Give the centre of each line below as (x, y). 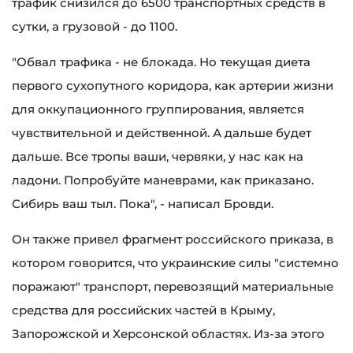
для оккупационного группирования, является (158, 110)
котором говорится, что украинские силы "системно (175, 263)
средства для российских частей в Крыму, (143, 310)
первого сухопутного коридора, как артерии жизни (173, 86)
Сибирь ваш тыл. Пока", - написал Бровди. (143, 204)
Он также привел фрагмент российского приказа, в (173, 240)
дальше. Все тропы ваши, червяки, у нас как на (158, 157)
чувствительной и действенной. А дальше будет (162, 133)
